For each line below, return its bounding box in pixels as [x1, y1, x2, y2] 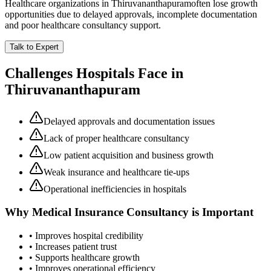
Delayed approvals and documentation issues [44, 116, 215, 126]
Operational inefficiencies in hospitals [44, 183, 186, 194]
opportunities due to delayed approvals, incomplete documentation [5, 8, 257, 19]
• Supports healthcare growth [29, 252, 140, 263]
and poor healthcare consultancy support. [5, 19, 161, 30]
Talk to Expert [10, 42, 59, 51]
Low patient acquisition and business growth [44, 149, 214, 160]
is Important [189, 206, 253, 219]
